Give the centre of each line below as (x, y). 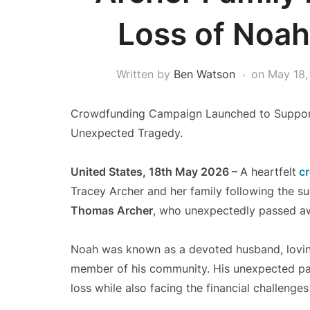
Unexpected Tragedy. (127, 133)
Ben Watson (204, 74)
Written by (145, 74)
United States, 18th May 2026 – (155, 172)
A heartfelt (268, 172)
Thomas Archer (112, 210)
